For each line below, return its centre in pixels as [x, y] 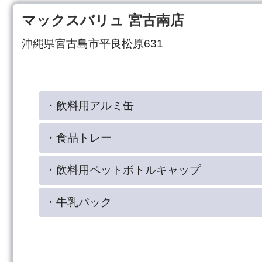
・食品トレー [78, 137]
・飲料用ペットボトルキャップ [123, 170]
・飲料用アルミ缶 [89, 105]
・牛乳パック [78, 202]
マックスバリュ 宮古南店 [103, 20]
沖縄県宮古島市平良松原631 [92, 43]
